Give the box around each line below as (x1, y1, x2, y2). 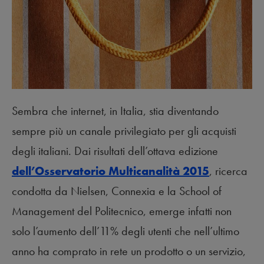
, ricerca (209, 163, 247, 179)
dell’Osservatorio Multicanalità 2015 (12, 163, 209, 179)
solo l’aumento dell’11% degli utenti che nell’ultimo (12, 223, 239, 239)
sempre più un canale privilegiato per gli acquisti (12, 123, 236, 138)
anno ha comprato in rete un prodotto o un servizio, (12, 243, 246, 259)
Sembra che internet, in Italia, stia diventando (12, 103, 219, 118)
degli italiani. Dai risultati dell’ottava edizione (12, 143, 218, 159)
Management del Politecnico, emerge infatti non (12, 203, 232, 219)
